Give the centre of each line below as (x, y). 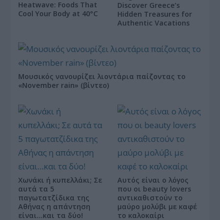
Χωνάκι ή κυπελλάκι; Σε (60, 180)
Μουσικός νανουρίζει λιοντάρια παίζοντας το (102, 76)
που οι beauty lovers (154, 189)
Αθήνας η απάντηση (55, 206)
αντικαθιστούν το (150, 197)
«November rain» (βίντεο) (64, 85)
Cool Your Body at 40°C (58, 14)
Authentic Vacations (153, 23)
